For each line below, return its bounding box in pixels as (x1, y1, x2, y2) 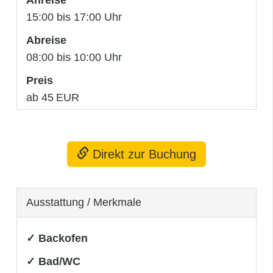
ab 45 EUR (26, 91, 79, 104)
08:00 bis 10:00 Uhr (26, 51, 122, 63)
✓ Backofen (26, 232, 88, 244)
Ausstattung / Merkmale (26, 196, 141, 208)
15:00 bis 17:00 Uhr (26, 10, 122, 23)
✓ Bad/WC (26, 255, 80, 268)
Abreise (26, 34, 66, 46)
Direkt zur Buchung (89, 147, 196, 161)
